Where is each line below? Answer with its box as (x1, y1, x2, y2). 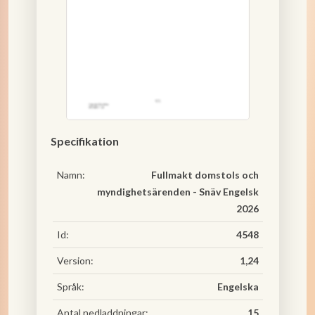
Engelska (217, 281, 259, 292)
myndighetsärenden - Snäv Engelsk (96, 186, 259, 198)
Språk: (56, 281, 84, 292)
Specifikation (50, 134, 119, 148)
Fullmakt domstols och (150, 169, 259, 181)
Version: (56, 255, 94, 266)
